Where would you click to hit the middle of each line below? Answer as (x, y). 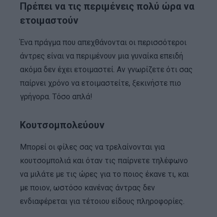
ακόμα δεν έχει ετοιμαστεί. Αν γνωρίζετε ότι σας (106, 69)
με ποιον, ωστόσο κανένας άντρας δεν (87, 187)
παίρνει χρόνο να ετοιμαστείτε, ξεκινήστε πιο (100, 83)
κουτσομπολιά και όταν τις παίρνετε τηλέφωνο (104, 160)
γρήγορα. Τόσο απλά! (56, 96)
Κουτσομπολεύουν (62, 125)
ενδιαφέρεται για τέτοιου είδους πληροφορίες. (102, 201)
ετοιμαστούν (49, 20)
